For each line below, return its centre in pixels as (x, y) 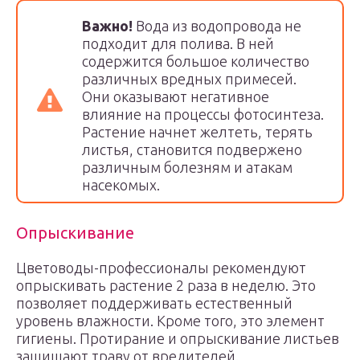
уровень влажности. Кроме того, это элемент (170, 321)
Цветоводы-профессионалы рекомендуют (161, 268)
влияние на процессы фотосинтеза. (203, 114)
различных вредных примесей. (189, 79)
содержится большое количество (196, 61)
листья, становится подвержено (192, 149)
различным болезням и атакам (187, 167)
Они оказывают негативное (176, 96)
